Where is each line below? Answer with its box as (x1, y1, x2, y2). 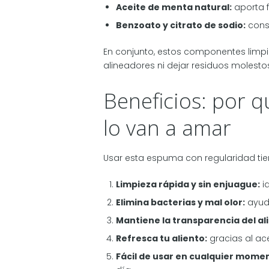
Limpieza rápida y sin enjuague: (116, 178, 260, 190)
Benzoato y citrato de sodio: (116, 19, 246, 32)
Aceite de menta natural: (116, 1, 232, 14)
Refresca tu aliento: (116, 232, 207, 244)
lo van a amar (103, 113, 231, 142)
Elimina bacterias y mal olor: (116, 196, 245, 208)
